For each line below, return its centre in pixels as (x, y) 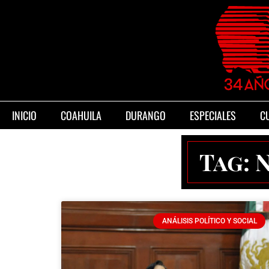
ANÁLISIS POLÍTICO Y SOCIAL (209, 221)
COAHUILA (81, 115)
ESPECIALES (213, 115)
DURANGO (146, 115)
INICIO (24, 115)
